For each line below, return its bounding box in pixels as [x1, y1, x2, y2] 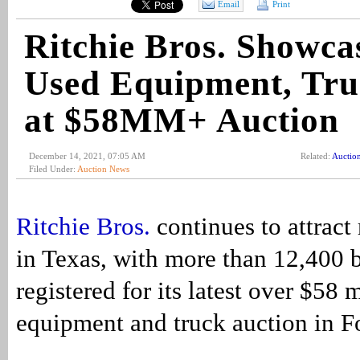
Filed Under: [29, 164, 77, 174]
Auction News [77, 164, 129, 174]
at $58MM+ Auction [24, 100, 339, 139]
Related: [301, 151, 332, 161]
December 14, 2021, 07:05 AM [29, 151, 145, 161]
